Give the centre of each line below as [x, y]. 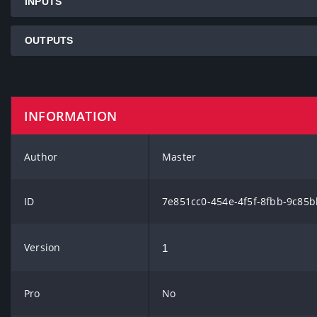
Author [41, 157]
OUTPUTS [49, 40]
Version [42, 247]
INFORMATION [71, 116]
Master [179, 157]
